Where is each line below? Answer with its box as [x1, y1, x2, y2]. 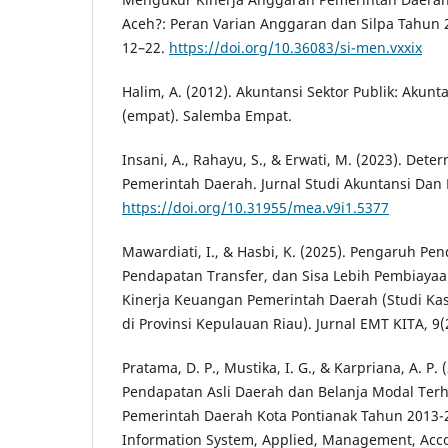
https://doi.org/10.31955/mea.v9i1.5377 [122, 198, 389, 218]
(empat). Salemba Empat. [122, 106, 292, 126]
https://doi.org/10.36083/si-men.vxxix [169, 38, 422, 58]
